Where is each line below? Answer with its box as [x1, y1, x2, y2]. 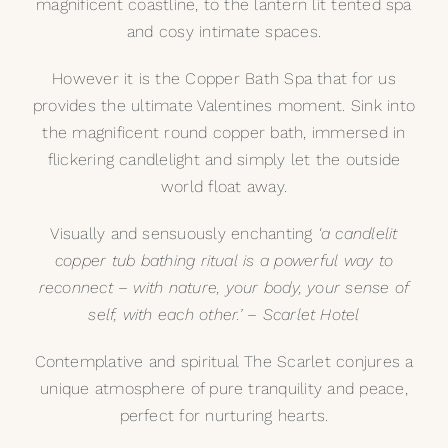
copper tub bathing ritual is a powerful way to [54, 251, 394, 271]
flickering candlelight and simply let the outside [47, 150, 401, 170]
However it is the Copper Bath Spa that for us [52, 69, 396, 89]
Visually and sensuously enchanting [50, 224, 318, 244]
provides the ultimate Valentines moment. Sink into [33, 96, 415, 116]
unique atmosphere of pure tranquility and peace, [40, 379, 408, 399]
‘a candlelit [317, 224, 398, 244]
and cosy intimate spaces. [126, 22, 321, 42]
